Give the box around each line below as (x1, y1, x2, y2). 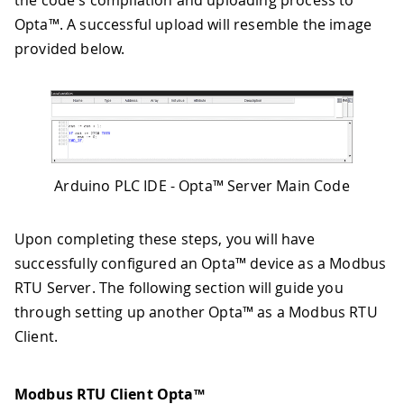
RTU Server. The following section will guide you (14, 277, 344, 298)
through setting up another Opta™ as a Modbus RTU (14, 301, 378, 322)
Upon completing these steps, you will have (14, 228, 315, 249)
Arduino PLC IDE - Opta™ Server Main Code (54, 175, 350, 196)
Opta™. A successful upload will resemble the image (14, 14, 372, 35)
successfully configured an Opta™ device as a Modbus (14, 252, 387, 273)
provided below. (14, 39, 125, 60)
